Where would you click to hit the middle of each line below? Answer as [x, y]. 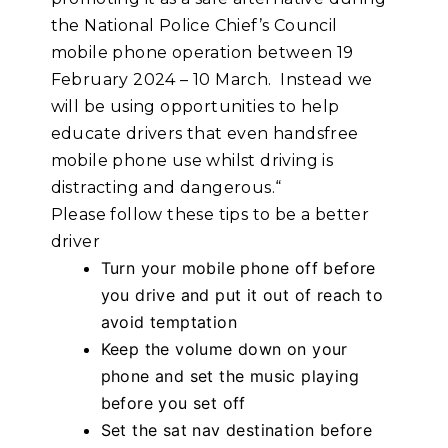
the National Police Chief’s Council [194, 26]
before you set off [173, 403]
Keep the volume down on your [224, 349]
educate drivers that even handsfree [204, 134]
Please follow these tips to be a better [210, 215]
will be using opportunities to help [195, 107]
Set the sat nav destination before [236, 430]
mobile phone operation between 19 [202, 53]
